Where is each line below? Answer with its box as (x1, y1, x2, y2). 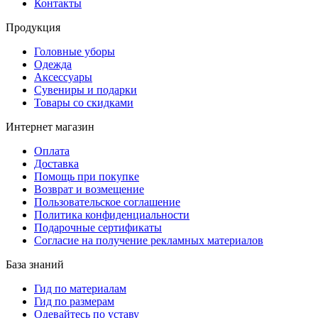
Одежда (34, 58, 72, 71)
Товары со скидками (34, 97, 133, 109)
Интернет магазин (6, 121, 94, 133)
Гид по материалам (34, 283, 126, 295)
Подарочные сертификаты (34, 221, 162, 234)
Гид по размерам (34, 295, 114, 308)
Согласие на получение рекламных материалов (34, 234, 263, 247)
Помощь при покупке (34, 170, 139, 183)
